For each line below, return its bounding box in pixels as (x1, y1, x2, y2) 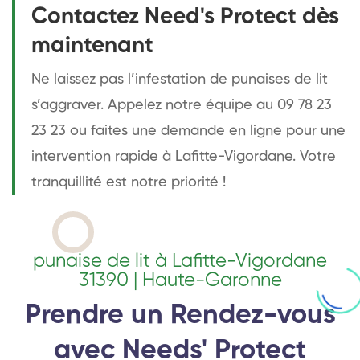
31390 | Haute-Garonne (78, 270, 282, 290)
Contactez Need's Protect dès (31, 5, 339, 28)
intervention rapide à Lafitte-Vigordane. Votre (31, 149, 336, 164)
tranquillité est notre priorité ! (31, 174, 226, 190)
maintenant (31, 34, 153, 57)
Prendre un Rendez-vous (24, 301, 336, 329)
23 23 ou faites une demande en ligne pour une (31, 123, 346, 138)
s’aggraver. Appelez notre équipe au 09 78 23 (31, 97, 332, 112)
